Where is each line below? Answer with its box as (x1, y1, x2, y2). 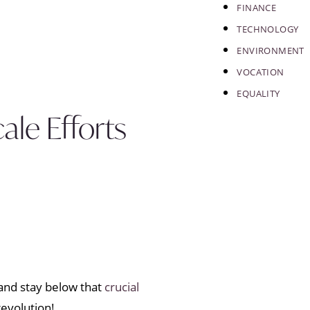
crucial (102, 279, 139, 295)
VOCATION (237, 66, 284, 78)
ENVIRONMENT (237, 44, 304, 57)
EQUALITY (237, 87, 280, 100)
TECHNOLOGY (237, 23, 299, 35)
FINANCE (237, 1, 277, 14)
